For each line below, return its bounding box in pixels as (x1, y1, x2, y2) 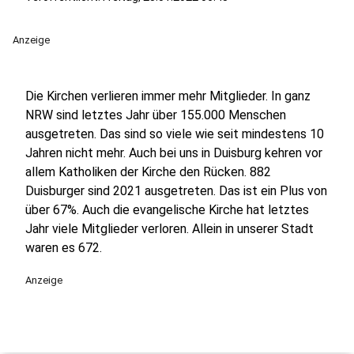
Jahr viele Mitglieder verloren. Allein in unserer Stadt (25, 221, 314, 236)
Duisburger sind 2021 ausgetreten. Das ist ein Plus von (25, 183, 327, 198)
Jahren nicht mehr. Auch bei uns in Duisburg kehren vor (25, 145, 322, 160)
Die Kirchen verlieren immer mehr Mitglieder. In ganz (25, 88, 311, 104)
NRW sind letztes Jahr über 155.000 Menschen (25, 107, 286, 122)
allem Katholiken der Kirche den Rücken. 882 (25, 164, 271, 179)
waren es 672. (25, 240, 102, 255)
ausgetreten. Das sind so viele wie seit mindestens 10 (25, 126, 324, 141)
